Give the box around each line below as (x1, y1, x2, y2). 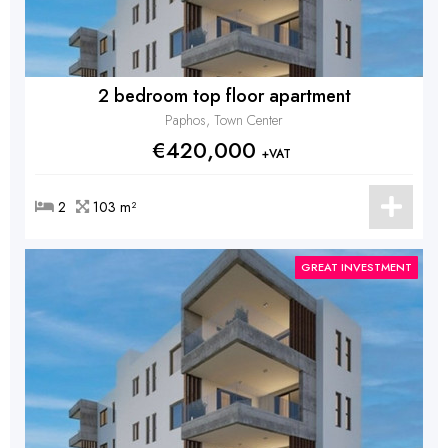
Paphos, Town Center (165, 110, 283, 130)
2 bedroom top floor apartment (97, 83, 351, 109)
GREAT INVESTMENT (301, 259, 412, 275)
